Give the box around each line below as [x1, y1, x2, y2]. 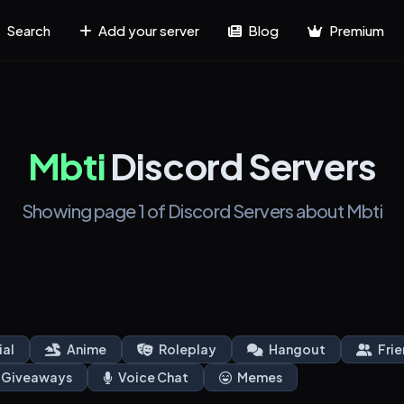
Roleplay [157, 341, 216, 358]
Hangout [267, 341, 326, 358]
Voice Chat [116, 369, 188, 386]
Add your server [96, 21, 199, 39]
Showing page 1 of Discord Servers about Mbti [21, 199, 383, 223]
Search [4, 21, 50, 39]
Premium [326, 21, 384, 39]
